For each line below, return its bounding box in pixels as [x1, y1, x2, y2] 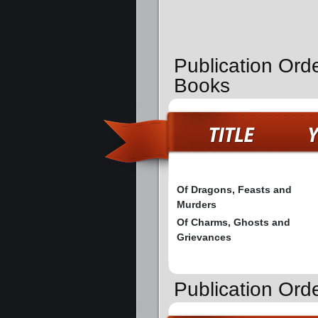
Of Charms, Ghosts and [177, 216, 290, 229]
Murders [177, 199, 216, 211]
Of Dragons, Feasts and [177, 184, 292, 196]
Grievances [177, 231, 231, 243]
